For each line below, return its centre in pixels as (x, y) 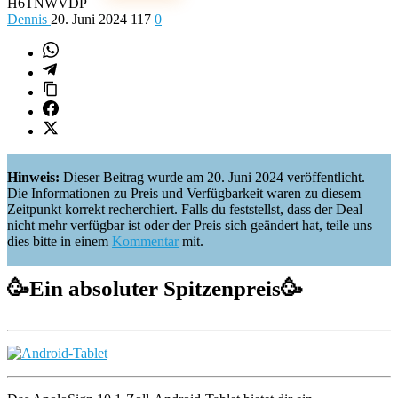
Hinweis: (35, 177)
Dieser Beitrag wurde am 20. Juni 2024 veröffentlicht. (214, 177)
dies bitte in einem (60, 241)
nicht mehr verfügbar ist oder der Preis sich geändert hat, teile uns (190, 225)
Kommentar (145, 241)
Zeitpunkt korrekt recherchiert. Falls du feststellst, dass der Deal (185, 209)
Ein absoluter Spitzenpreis (155, 288)
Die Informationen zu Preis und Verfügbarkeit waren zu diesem (184, 193)
